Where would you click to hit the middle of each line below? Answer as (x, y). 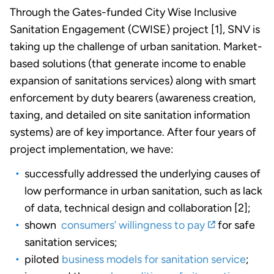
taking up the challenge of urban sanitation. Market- (136, 46)
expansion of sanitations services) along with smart (133, 80)
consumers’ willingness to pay (133, 225)
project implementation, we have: (92, 149)
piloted (43, 259)
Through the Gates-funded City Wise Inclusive (123, 12)
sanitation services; (71, 242)
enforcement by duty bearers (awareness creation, (133, 98)
